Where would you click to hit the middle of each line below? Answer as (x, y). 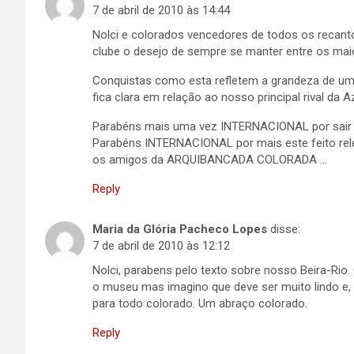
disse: (285, 229)
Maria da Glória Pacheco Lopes (180, 229)
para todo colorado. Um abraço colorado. (200, 303)
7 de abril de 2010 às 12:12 (161, 246)
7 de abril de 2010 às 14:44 (161, 10)
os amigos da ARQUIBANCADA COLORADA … (210, 160)
